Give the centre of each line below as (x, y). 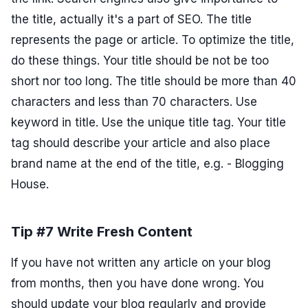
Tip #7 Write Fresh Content (102, 232)
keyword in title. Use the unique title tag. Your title (148, 123)
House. (30, 185)
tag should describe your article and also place (141, 143)
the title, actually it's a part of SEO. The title (131, 20)
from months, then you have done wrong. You (137, 284)
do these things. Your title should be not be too (140, 61)
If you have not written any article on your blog (141, 263)
